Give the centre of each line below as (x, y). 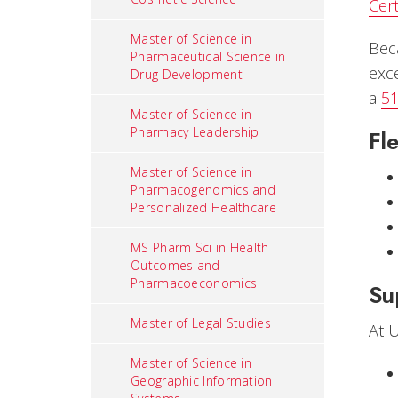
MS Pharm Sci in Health (200, 247)
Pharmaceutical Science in (208, 56)
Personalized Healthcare (203, 207)
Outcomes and (175, 265)
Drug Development (187, 74)
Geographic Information (202, 381)
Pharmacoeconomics (194, 283)
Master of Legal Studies (201, 323)
